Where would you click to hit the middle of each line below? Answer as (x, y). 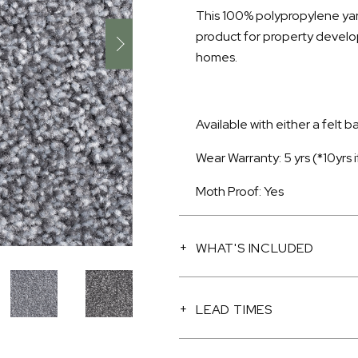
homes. (217, 57)
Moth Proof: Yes (240, 191)
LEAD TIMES (234, 310)
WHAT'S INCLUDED (255, 248)
